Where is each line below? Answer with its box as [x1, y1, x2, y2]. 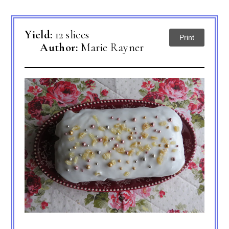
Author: [40, 40, 81, 54]
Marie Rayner [80, 40, 144, 54]
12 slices [55, 28, 89, 41]
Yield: [25, 28, 55, 41]
